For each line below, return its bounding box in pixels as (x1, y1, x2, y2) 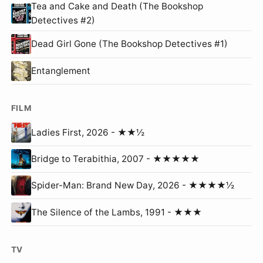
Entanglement (31, 65, 90, 76)
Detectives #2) (31, 15, 95, 26)
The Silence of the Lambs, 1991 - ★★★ (31, 206, 202, 218)
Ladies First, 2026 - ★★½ (31, 126, 144, 138)
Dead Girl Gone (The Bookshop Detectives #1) (31, 38, 228, 50)
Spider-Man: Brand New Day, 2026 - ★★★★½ (31, 180, 234, 191)
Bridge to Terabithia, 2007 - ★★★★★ (31, 153, 200, 165)
